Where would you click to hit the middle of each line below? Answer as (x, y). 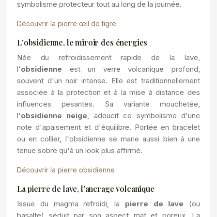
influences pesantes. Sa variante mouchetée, (108, 104)
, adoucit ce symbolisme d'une (144, 116)
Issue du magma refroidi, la (71, 204)
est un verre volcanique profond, (131, 69)
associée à (36, 92)
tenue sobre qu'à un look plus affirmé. (80, 150)
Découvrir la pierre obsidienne (66, 170)
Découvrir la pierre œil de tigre (67, 23)
